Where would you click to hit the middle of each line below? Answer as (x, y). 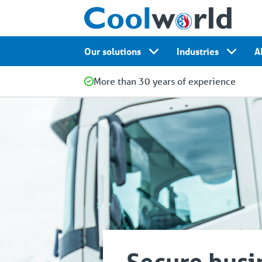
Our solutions (113, 51)
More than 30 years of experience (165, 81)
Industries (198, 51)
